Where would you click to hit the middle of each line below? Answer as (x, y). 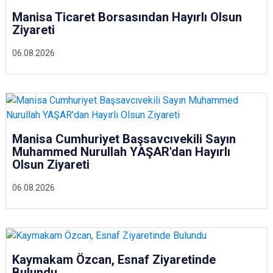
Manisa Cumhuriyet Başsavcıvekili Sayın (124, 139)
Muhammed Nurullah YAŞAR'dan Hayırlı (121, 152)
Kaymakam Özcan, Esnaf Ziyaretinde (114, 259)
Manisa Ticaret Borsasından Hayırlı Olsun (127, 17)
